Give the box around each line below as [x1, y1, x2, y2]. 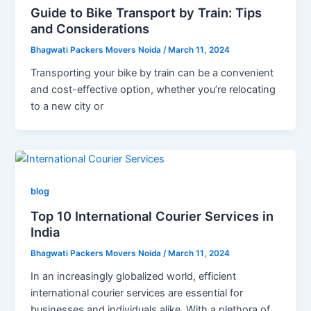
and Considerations [31, 21, 150, 37]
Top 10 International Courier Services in [31, 208, 274, 224]
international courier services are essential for [31, 286, 244, 299]
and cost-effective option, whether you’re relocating [31, 83, 276, 96]
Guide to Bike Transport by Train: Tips [31, 5, 262, 21]
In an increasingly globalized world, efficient [31, 269, 237, 283]
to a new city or [31, 100, 104, 113]
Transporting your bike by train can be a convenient [31, 67, 274, 80]
